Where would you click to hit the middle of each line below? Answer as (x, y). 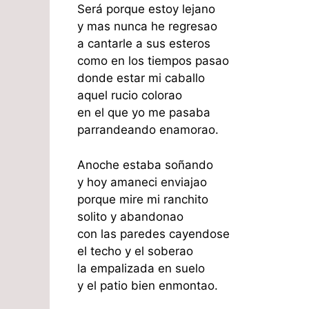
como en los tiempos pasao (153, 61)
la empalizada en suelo (141, 268)
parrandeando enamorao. (148, 130)
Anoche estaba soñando (145, 165)
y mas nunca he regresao (147, 27)
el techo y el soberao (135, 251)
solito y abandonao (130, 216)
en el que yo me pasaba (144, 113)
